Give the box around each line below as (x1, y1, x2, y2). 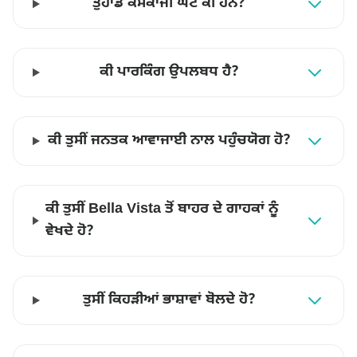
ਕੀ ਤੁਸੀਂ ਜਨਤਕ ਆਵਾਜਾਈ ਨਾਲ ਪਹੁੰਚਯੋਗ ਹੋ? (47, 131, 291, 150)
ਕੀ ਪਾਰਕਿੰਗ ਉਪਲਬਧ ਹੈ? (99, 63, 239, 81)
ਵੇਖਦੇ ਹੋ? (45, 222, 94, 241)
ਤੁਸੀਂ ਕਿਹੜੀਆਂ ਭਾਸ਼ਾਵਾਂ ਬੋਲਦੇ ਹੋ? (82, 291, 256, 309)
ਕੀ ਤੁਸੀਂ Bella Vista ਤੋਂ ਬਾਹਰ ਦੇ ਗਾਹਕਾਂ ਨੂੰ (45, 200, 278, 218)
